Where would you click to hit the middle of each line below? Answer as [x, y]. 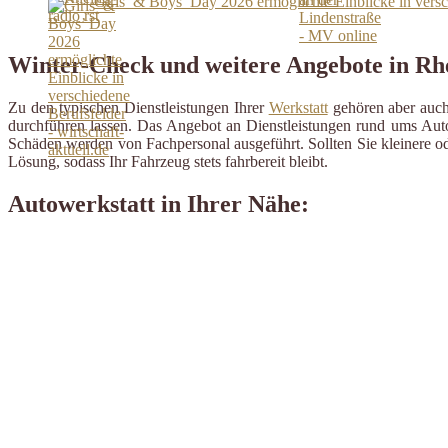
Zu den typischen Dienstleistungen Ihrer [138, 108]
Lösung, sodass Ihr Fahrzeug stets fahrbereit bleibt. [168, 162]
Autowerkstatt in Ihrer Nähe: [158, 204]
